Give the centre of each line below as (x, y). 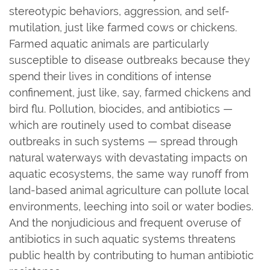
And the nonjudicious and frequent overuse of (125, 222)
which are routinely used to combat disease (120, 125)
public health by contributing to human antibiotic (131, 255)
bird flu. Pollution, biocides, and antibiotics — (121, 108)
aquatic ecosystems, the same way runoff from (129, 174)
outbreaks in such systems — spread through (123, 141)
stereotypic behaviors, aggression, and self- (119, 11)
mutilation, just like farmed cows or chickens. (123, 27)
